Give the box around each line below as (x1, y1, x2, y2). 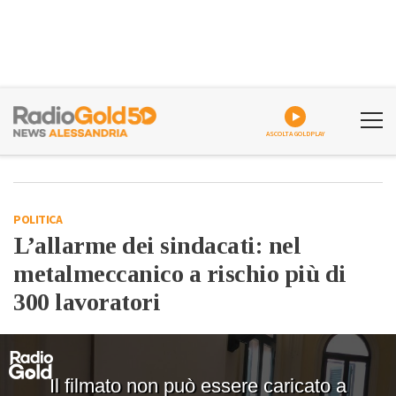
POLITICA (13, 211, 62, 229)
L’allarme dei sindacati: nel (13, 232, 301, 259)
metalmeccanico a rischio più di (13, 260, 346, 287)
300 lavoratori (13, 288, 160, 316)
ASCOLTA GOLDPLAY (265, 129, 325, 139)
